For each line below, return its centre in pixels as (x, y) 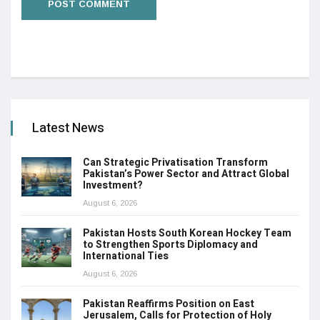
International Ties (127, 256)
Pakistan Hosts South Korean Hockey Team (187, 234)
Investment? (114, 186)
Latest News (68, 129)
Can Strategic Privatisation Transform (175, 163)
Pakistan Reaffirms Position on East (169, 304)
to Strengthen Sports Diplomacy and (170, 245)
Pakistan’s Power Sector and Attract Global (186, 174)
